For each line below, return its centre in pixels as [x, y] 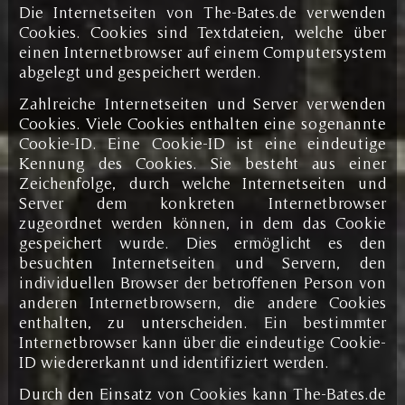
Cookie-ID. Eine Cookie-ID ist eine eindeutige [202, 143]
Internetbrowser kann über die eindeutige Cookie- [202, 342]
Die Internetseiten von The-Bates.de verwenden [202, 12]
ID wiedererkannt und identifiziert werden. [174, 362]
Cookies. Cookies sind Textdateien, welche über [202, 32]
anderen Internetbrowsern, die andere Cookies [202, 302]
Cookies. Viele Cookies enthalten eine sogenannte [202, 123]
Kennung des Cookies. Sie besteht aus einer [202, 163]
